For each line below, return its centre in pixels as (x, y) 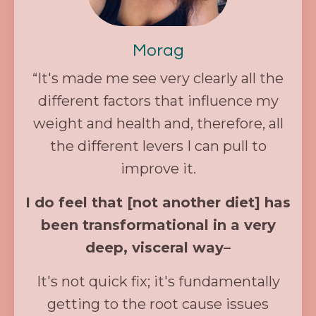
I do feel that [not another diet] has (158, 203)
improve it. (158, 169)
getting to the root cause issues (158, 304)
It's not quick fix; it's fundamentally (158, 282)
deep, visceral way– (158, 248)
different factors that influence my (158, 101)
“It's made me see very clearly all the (158, 79)
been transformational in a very (158, 225)
